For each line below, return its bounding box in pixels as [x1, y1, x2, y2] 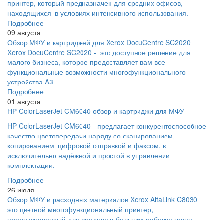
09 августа [7, 27, 41, 37]
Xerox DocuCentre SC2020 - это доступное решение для [7, 47, 191, 57]
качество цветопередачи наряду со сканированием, [7, 130, 175, 140]
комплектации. [7, 160, 56, 170]
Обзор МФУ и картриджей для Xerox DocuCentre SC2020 [7, 37, 191, 47]
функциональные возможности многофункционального [7, 66, 186, 77]
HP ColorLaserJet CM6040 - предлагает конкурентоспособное [7, 120, 206, 131]
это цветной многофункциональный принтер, [7, 204, 153, 214]
